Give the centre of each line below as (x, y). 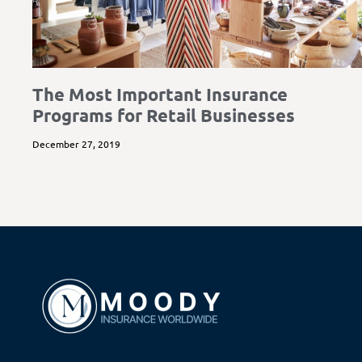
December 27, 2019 (77, 143)
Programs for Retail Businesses (164, 115)
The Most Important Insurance (160, 94)
